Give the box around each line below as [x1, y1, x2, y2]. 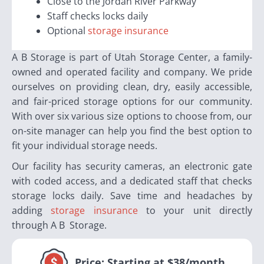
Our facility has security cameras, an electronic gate [12, 160, 252, 173]
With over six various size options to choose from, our [12, 110, 252, 123]
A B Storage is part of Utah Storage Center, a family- [12, 51, 252, 64]
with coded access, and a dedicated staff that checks [12, 174, 252, 188]
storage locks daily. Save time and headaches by [12, 189, 252, 203]
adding [12, 204, 51, 217]
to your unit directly [137, 204, 253, 217]
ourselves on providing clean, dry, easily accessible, [12, 80, 252, 94]
